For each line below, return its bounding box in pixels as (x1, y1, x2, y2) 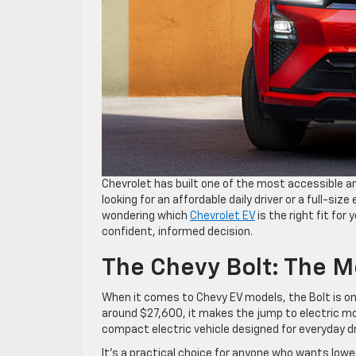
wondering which (102, 210, 190, 222)
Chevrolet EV (190, 210, 255, 222)
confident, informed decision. (102, 226, 253, 238)
